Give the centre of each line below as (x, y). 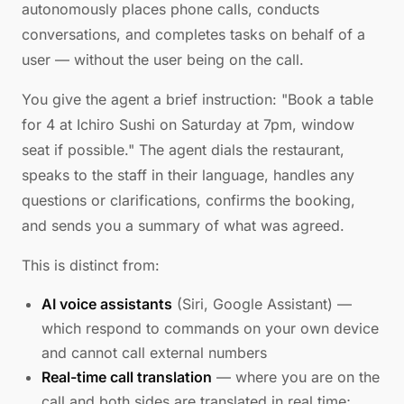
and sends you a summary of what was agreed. (183, 225)
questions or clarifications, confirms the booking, (188, 200)
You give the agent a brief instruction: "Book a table (197, 99)
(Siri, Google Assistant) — (262, 304)
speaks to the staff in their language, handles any (188, 175)
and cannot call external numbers (154, 353)
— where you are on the (296, 377)
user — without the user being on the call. (163, 60)
